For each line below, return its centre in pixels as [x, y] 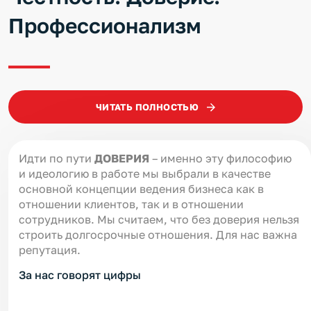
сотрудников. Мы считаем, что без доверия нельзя [159, 220]
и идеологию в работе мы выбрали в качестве [145, 174]
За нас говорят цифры [80, 275]
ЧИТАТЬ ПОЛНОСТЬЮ [147, 107]
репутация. [50, 250]
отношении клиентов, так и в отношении [131, 204]
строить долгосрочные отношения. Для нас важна [158, 235]
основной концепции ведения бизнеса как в [141, 189]
